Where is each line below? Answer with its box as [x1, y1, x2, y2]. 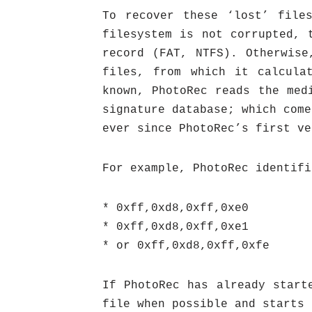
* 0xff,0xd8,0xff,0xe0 [102, 202, 249, 214]
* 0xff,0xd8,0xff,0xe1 [102, 221, 249, 233]
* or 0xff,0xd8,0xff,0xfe [102, 240, 270, 252]
